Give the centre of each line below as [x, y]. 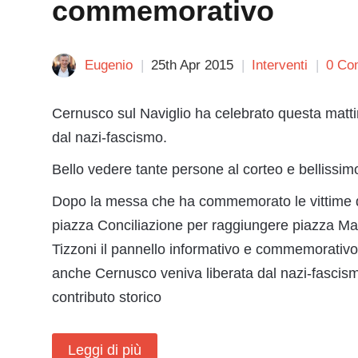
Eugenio [109, 65]
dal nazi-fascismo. [109, 137]
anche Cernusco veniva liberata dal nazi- [182, 273]
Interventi [280, 65]
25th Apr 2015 [192, 65]
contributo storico [107, 297]
